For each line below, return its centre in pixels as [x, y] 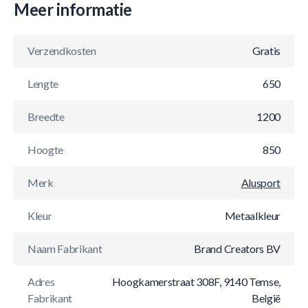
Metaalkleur [252, 216]
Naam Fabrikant [65, 249]
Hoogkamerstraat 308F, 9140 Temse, [196, 282]
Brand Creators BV [237, 249]
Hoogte [46, 150]
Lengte [43, 84]
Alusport [261, 183]
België [266, 298]
